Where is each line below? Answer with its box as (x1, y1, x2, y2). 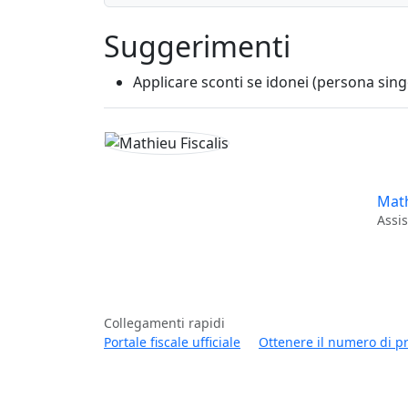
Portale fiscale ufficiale (104, 332, 240, 351)
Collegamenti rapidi (104, 313, 225, 331)
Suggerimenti (104, 26, 291, 66)
